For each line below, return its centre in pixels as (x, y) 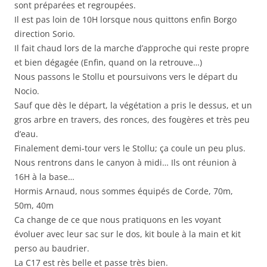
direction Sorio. (45, 33)
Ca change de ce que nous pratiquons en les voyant (118, 219)
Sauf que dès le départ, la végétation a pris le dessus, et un (133, 105)
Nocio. (27, 91)
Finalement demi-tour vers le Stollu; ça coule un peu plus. (130, 148)
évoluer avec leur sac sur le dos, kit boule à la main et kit (128, 234)
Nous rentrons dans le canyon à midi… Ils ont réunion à (125, 162)
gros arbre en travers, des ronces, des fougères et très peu (132, 119)
